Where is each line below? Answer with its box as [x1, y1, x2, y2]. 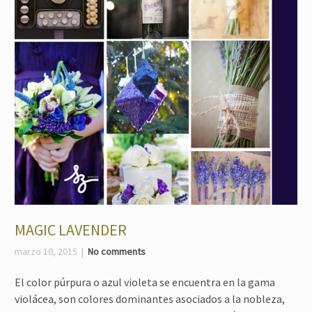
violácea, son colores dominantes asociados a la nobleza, [15, 292, 285, 306]
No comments [88, 245, 146, 258]
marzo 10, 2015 [15, 245, 77, 258]
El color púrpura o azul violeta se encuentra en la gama [15, 275, 275, 289]
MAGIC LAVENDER [15, 220, 127, 240]
